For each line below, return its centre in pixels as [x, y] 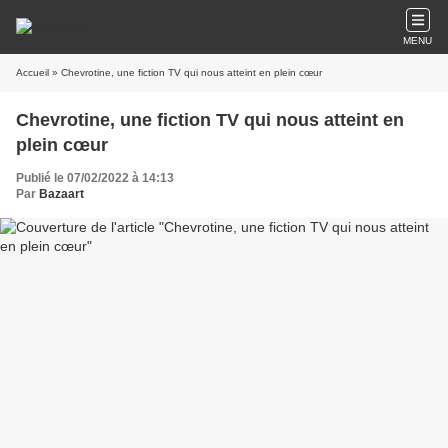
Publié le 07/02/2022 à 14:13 [95, 178]
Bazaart [61, 194]
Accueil [32, 72]
